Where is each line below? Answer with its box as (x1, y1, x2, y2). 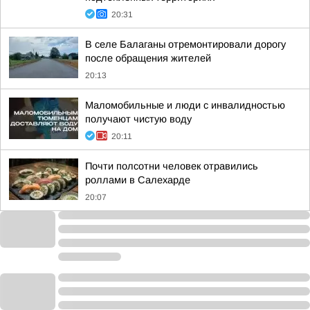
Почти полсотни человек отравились (85, 161, 258, 172)
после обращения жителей (85, 53, 211, 64)
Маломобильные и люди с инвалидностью (85, 100, 285, 111)
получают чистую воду (85, 113, 192, 125)
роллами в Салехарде (85, 174, 190, 185)
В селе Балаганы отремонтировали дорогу (85, 39, 286, 50)
